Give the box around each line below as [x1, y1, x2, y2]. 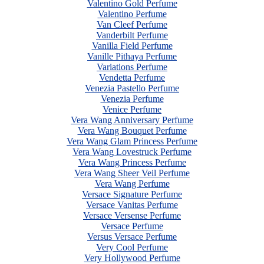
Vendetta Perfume [99, 72, 165, 82]
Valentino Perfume [97, 9, 167, 19]
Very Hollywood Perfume [84, 253, 180, 263]
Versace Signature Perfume [82, 189, 182, 199]
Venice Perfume [103, 104, 161, 114]
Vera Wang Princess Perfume [78, 157, 186, 167]
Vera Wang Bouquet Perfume [77, 126, 187, 136]
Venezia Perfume [100, 94, 164, 104]
